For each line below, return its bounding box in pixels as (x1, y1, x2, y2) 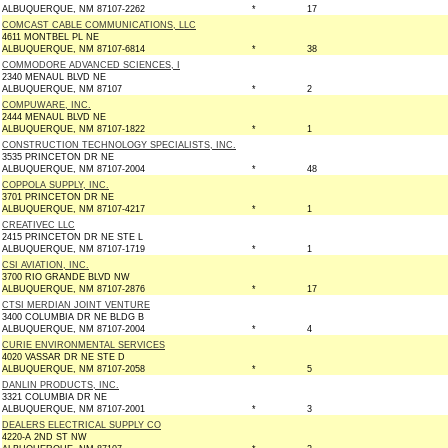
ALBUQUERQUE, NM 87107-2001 (2, 404, 145, 414)
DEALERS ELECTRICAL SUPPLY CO (2, 420, 161, 430)
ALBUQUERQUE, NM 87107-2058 (2, 364, 145, 374)
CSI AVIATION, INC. (2, 260, 89, 270)
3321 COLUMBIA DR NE (2, 392, 107, 402)
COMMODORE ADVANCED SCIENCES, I (2, 60, 180, 70)
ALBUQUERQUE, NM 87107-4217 (2, 204, 145, 214)
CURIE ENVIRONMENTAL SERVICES (2, 340, 165, 350)
